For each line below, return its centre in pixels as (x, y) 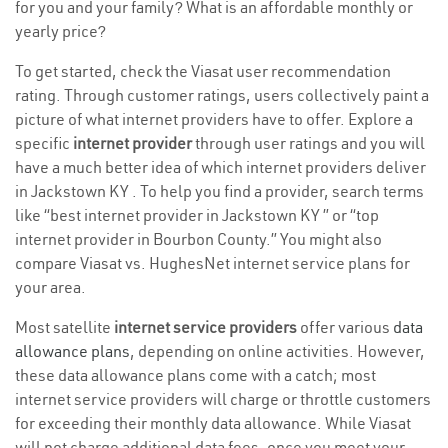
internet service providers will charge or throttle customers (223, 399)
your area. (50, 287)
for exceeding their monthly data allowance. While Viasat (213, 423)
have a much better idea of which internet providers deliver (220, 167)
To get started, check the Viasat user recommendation (203, 71)
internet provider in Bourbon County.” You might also (198, 239)
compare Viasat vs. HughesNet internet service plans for (212, 263)
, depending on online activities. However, (277, 351)
